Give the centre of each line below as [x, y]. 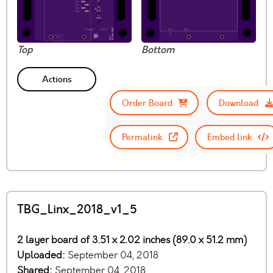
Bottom [158, 50]
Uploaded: [42, 255]
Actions [57, 80]
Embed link [229, 137]
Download [239, 103]
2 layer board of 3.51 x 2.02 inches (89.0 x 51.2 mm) [132, 240]
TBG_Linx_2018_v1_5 [77, 210]
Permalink [142, 137]
